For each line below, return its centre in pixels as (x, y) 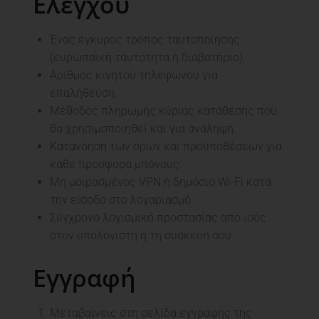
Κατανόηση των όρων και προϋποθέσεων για (166, 147)
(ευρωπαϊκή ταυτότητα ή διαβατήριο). (148, 58)
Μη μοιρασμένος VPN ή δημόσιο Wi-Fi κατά (161, 182)
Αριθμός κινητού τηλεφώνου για (134, 75)
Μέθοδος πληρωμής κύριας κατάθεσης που (163, 111)
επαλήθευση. (84, 93)
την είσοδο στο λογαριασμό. (122, 200)
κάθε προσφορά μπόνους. (116, 164)
